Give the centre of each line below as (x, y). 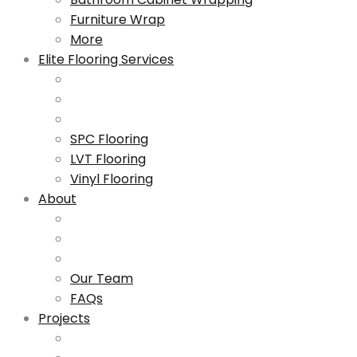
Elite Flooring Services (106, 59)
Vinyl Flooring (112, 179)
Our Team (102, 279)
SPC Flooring (109, 139)
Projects (64, 318)
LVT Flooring (108, 159)
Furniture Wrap (118, 20)
